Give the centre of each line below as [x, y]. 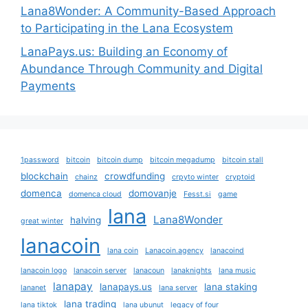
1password [40, 159]
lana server [178, 287]
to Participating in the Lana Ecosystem [127, 29]
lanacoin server [100, 270]
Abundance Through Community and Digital [142, 68]
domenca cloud [95, 194]
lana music [237, 270]
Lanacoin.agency [174, 250]
